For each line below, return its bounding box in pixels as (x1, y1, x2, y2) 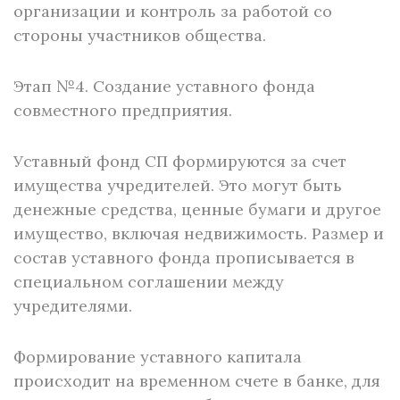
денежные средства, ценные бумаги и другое (13, 199, 381, 220)
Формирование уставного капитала (13, 346, 302, 367)
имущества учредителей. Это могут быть (13, 175, 342, 196)
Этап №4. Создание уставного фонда (13, 76, 315, 96)
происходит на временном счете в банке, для (13, 371, 380, 391)
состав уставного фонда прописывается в (13, 247, 354, 268)
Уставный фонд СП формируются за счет (13, 151, 346, 171)
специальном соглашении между (13, 271, 284, 292)
